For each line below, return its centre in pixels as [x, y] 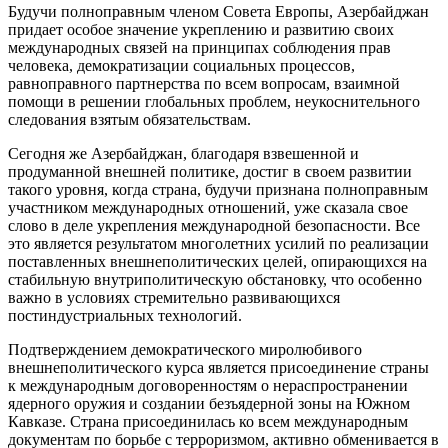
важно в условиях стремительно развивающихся [174, 297]
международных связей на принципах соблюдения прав [199, 47]
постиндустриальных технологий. [125, 315]
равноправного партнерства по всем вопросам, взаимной [204, 83]
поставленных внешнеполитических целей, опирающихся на [217, 261]
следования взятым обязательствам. [129, 119]
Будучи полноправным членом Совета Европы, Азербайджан [218, 11]
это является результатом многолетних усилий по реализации [218, 243]
